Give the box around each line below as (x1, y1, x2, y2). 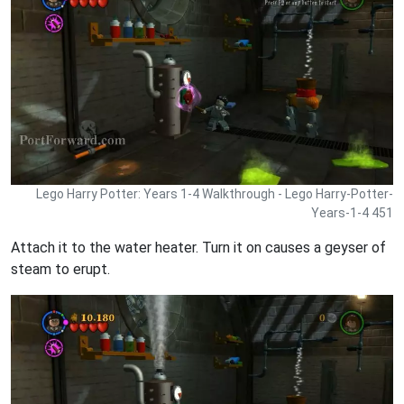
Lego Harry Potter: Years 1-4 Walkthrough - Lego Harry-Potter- (36, 186, 393, 201)
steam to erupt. (11, 260, 110, 278)
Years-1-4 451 (311, 205, 393, 220)
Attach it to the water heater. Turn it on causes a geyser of (11, 238, 386, 256)
